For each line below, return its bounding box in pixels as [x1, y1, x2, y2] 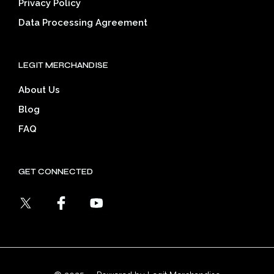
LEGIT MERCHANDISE [18, 61, 108, 71]
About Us [18, 84, 60, 96]
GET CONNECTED [18, 167, 93, 177]
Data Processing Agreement [18, 17, 147, 29]
